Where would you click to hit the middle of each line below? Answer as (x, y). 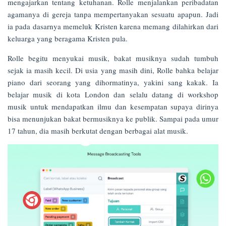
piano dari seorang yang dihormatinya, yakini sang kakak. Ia (113, 82)
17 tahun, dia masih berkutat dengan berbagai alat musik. (98, 131)
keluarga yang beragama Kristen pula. (68, 39)
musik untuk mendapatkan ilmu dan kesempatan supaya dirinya (113, 107)
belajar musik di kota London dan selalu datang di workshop (113, 95)
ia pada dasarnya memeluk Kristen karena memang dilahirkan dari (113, 26)
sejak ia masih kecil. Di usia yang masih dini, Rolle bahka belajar (113, 70)
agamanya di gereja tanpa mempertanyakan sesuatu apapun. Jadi (113, 14)
